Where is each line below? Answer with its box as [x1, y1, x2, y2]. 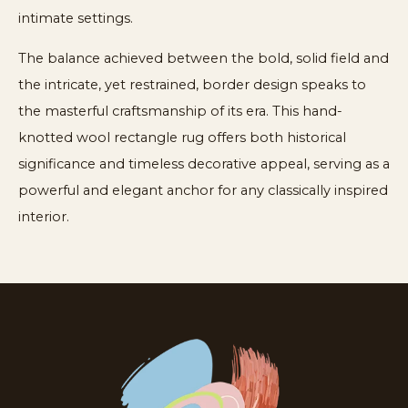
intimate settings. [18, 10, 133, 27]
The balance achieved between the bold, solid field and [18, 49, 389, 66]
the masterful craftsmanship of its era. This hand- [18, 102, 342, 119]
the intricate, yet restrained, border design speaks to [18, 76, 366, 93]
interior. [18, 208, 69, 225]
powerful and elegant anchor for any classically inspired [18, 181, 388, 199]
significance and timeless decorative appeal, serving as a [18, 155, 390, 172]
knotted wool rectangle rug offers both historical [18, 128, 346, 146]
